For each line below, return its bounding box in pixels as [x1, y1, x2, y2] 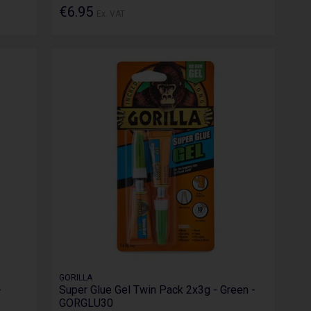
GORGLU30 [59, 296, 114, 310]
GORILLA [59, 272, 93, 283]
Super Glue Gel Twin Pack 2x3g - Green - [59, 283, 256, 296]
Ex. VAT [96, 9, 126, 19]
